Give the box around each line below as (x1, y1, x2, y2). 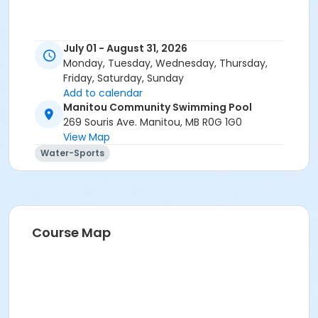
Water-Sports (40, 147, 104, 160)
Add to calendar (63, 86, 143, 101)
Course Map (32, 224, 111, 242)
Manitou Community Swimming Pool (63, 100, 252, 115)
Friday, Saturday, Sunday (63, 71, 184, 86)
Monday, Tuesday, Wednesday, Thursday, (63, 56, 268, 71)
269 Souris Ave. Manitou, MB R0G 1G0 (63, 115, 242, 130)
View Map (63, 130, 110, 145)
